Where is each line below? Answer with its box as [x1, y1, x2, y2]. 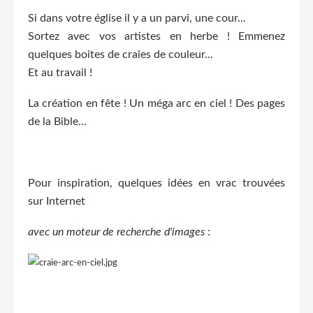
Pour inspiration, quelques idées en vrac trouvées [28, 177, 285, 189]
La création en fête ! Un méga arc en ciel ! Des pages [28, 97, 285, 109]
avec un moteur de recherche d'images [28, 226, 205, 238]
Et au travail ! [28, 66, 92, 78]
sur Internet [28, 195, 85, 207]
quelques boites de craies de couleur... [28, 48, 213, 60]
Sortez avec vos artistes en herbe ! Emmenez [28, 30, 285, 42]
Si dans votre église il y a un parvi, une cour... [28, 12, 246, 24]
